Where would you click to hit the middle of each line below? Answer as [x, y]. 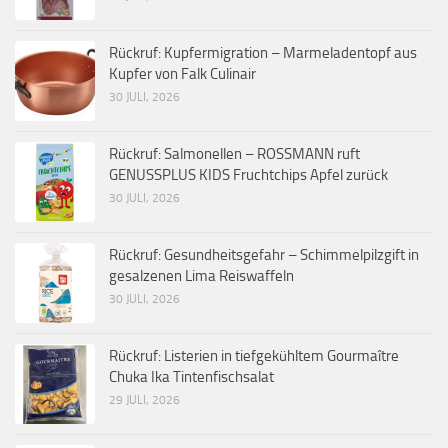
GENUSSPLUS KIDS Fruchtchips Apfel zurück [248, 174]
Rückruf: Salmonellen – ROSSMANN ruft [234, 153]
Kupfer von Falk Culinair [182, 73]
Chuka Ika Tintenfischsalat [191, 376]
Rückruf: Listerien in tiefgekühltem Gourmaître [254, 355]
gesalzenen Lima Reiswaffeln [201, 275]
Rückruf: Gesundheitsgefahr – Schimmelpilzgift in [264, 254]
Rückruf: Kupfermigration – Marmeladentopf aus [263, 52]
